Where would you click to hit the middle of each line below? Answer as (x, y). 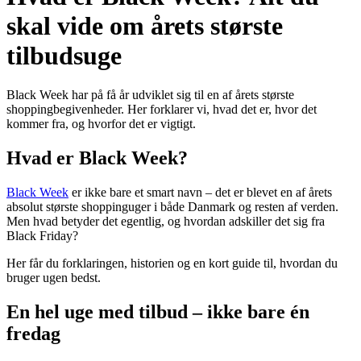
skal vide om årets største (145, 25)
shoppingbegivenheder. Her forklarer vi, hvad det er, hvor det (162, 110)
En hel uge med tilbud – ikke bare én (158, 312)
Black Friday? (42, 236)
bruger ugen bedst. (54, 278)
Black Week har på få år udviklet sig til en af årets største (150, 95)
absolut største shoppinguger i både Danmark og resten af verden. (172, 207)
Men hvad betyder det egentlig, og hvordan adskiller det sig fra (166, 222)
